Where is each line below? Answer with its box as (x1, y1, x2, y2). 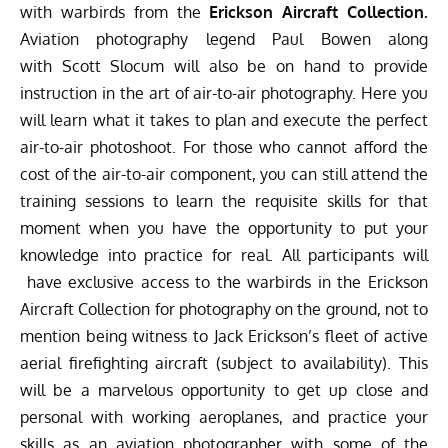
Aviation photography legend (20, 28, 273, 49)
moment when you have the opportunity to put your (20, 217, 428, 238)
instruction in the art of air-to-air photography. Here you (20, 82, 428, 103)
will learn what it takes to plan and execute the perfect (20, 109, 428, 130)
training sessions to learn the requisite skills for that (20, 190, 428, 211)
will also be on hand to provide (164, 55, 429, 76)
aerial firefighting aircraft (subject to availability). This (20, 352, 428, 373)
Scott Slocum (61, 55, 165, 76)
